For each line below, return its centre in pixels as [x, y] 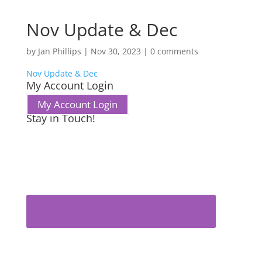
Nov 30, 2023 [116, 51]
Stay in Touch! [61, 118]
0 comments [174, 51]
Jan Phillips [59, 51]
